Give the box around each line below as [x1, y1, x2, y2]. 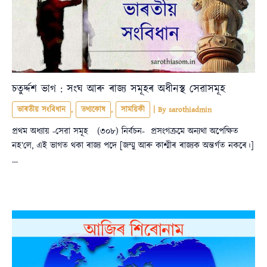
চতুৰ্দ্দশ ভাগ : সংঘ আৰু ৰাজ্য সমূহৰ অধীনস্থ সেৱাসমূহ [12, 82, 225, 97]
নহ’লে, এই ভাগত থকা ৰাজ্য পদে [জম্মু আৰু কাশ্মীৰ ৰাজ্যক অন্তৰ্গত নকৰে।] [12, 139, 254, 152]
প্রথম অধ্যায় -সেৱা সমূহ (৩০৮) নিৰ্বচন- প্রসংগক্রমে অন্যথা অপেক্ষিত [12, 125, 238, 138]
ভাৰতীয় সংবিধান [17, 104, 66, 116]
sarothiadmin [169, 104, 212, 116]
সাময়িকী [121, 104, 145, 116]
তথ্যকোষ [81, 104, 105, 116]
